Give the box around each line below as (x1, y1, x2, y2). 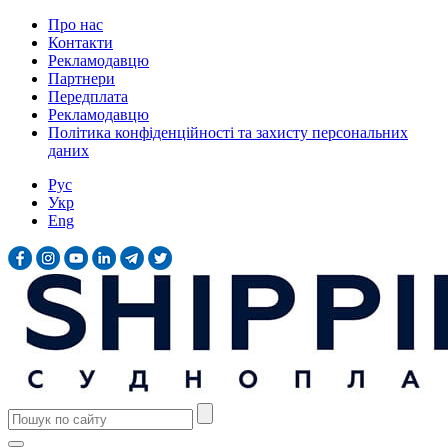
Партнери (48, 70, 115, 87)
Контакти (48, 34, 113, 51)
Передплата (48, 88, 128, 105)
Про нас (48, 16, 103, 33)
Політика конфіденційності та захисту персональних (48, 124, 408, 141)
